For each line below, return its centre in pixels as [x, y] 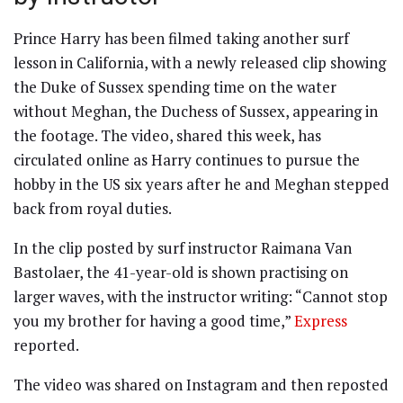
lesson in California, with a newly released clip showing [200, 63]
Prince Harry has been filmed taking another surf [181, 39]
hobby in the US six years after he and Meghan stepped [201, 184]
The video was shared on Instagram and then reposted [201, 385]
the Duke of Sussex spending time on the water [175, 87]
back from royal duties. [93, 209]
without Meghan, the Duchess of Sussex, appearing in [196, 112]
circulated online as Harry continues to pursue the [187, 160]
